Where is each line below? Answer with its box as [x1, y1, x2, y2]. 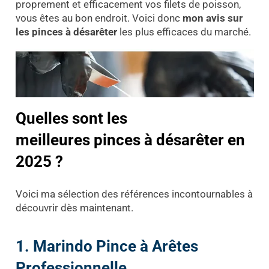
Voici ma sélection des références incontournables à [15, 188, 253, 201]
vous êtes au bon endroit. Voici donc [15, 11, 183, 24]
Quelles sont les [15, 109, 127, 127]
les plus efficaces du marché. [116, 25, 251, 38]
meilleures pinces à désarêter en [15, 130, 245, 149]
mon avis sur [182, 11, 243, 24]
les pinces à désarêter [15, 25, 117, 38]
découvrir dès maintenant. [15, 202, 133, 214]
